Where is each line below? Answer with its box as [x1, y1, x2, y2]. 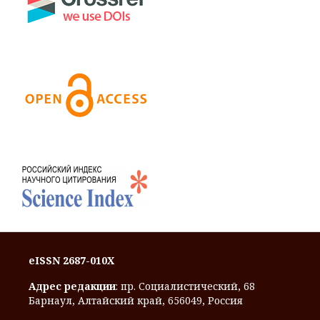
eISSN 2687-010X [29, 254, 114, 268]
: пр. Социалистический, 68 [116, 279, 255, 294]
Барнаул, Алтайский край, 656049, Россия [29, 294, 243, 308]
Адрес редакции [29, 279, 116, 294]
